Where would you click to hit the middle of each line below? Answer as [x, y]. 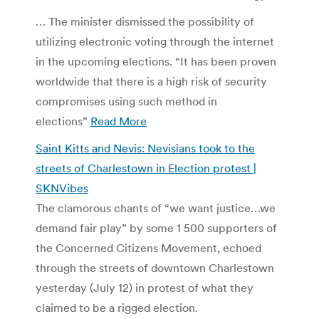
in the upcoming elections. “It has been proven [156, 61]
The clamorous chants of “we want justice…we [156, 208]
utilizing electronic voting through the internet [155, 41]
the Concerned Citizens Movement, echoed [148, 247]
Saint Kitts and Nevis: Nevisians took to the [145, 148]
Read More [119, 121]
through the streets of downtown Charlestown [155, 267]
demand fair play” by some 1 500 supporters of [156, 228]
